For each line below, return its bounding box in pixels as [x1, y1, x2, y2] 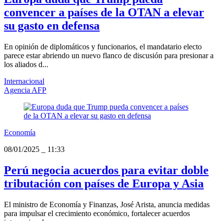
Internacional [4, 77, 44, 86]
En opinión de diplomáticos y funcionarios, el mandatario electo [4, 42, 202, 51]
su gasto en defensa [4, 19, 100, 33]
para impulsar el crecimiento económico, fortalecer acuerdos [4, 209, 190, 218]
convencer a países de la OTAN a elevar [4, 6, 204, 19]
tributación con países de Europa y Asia [4, 177, 204, 190]
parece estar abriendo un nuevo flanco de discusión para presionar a [4, 51, 214, 60]
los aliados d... [4, 60, 48, 69]
